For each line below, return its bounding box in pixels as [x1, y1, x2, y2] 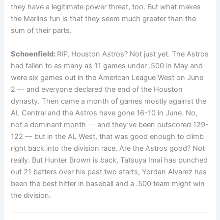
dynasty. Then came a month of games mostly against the [11, 96, 207, 106]
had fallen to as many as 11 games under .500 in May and [11, 61, 203, 70]
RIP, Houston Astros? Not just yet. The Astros [57, 49, 209, 58]
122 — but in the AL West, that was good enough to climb [11, 132, 204, 141]
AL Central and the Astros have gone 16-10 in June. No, [11, 108, 198, 117]
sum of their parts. [11, 26, 72, 35]
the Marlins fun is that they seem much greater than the [11, 14, 196, 24]
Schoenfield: [11, 49, 57, 58]
